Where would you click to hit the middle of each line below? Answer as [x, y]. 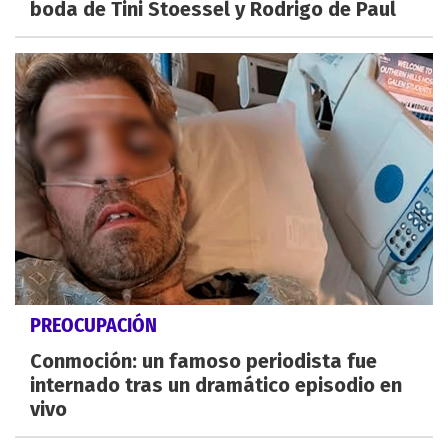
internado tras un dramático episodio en [216, 384]
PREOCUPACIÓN [93, 324]
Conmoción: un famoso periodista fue [203, 360]
